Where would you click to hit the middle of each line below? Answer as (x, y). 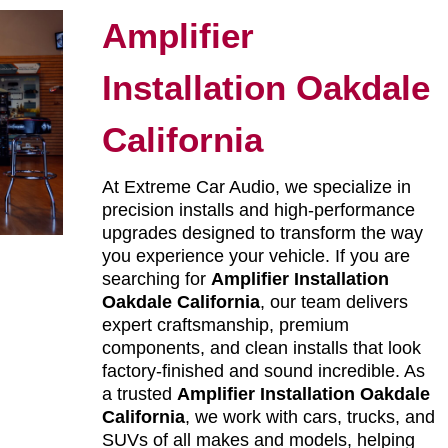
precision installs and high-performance (258, 210)
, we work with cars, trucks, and (309, 417)
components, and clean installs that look (261, 348)
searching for (156, 279)
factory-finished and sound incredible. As (263, 371)
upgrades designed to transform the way (262, 233)
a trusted (139, 394)
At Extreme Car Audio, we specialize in (256, 187)
